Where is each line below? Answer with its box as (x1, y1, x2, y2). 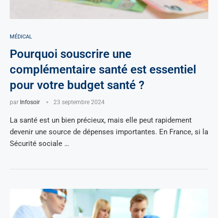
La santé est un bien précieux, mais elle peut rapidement (10, 116, 192, 125)
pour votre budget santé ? (10, 78, 145, 92)
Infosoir (20, 99, 40, 106)
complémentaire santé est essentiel (10, 63, 196, 76)
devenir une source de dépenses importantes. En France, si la (10, 127, 208, 136)
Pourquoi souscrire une (10, 47, 131, 61)
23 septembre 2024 (54, 99, 105, 106)
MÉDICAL (10, 34, 32, 40)
